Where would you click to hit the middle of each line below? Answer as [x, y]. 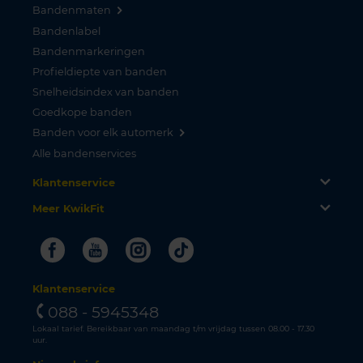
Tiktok [212, 248]
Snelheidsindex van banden [106, 92]
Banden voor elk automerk [103, 132]
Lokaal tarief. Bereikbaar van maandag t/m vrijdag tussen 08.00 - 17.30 [173, 329]
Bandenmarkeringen [89, 51]
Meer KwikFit [68, 208]
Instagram [186, 248]
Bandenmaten [72, 10]
